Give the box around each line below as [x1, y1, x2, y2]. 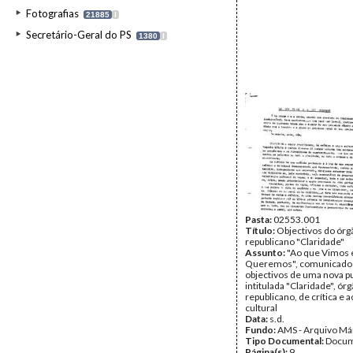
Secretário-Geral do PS [26, 28, 132, 41]
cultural [245, 302, 277, 314]
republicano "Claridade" [245, 236, 344, 247]
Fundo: [245, 324, 277, 336]
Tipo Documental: [245, 335, 325, 347]
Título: [245, 225, 277, 236]
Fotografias [26, 7, 79, 20]
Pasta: [245, 214, 273, 225]
